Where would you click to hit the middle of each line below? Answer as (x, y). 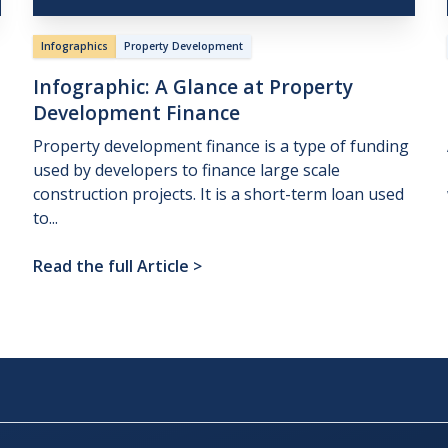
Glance (206, 87)
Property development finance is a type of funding (221, 146)
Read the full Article (111, 266)
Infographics (75, 46)
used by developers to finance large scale (187, 170)
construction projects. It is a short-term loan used (219, 194)
